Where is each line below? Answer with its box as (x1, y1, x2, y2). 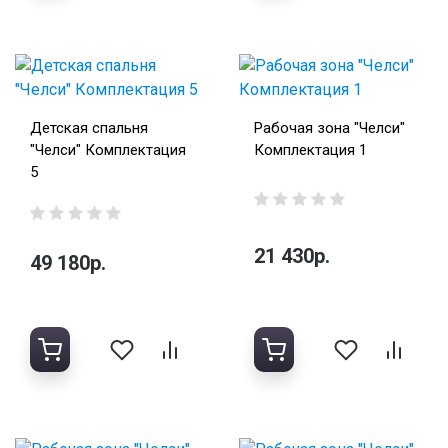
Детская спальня (30, 119, 148, 138)
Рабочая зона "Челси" (254, 119, 405, 138)
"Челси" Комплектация (30, 141, 186, 160)
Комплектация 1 (254, 141, 367, 160)
